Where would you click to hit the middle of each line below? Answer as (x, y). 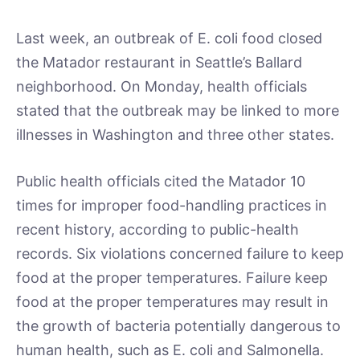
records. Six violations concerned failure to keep (180, 253)
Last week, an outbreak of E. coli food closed (169, 38)
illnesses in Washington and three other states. (175, 135)
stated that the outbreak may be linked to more (178, 110)
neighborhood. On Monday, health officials (162, 86)
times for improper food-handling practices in (172, 205)
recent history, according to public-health (157, 229)
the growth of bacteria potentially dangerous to (178, 325)
